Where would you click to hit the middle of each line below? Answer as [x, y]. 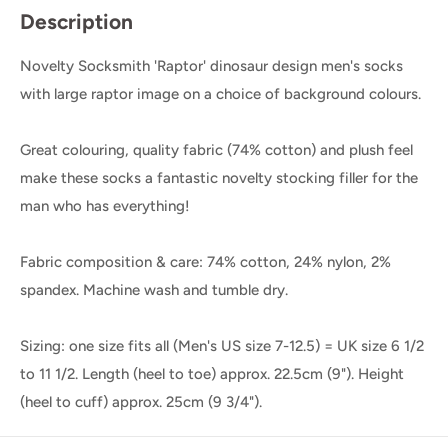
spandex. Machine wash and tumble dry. [154, 289]
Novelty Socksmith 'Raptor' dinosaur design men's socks [211, 65]
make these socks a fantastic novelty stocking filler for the [219, 177]
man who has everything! [105, 205]
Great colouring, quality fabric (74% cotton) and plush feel [216, 149]
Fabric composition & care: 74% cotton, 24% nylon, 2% [205, 261]
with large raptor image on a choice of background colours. [220, 93]
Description [76, 22]
